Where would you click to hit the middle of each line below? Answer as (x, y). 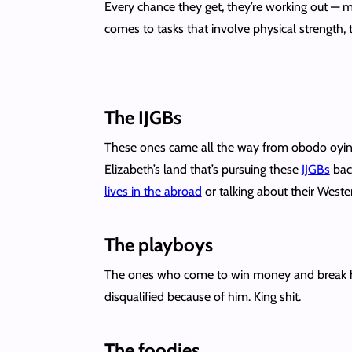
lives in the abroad (153, 191)
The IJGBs (143, 117)
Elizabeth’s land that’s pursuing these (203, 169)
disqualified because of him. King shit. (202, 296)
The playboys (158, 244)
